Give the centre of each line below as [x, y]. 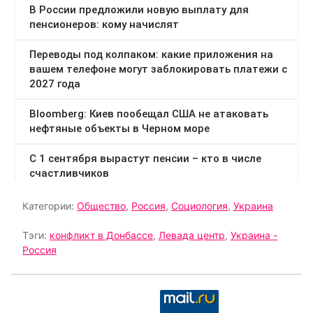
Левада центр [192, 235]
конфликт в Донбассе [101, 235]
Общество [101, 206]
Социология [199, 206]
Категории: [50, 206]
